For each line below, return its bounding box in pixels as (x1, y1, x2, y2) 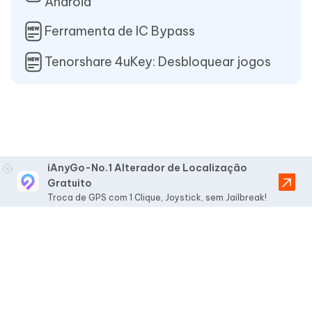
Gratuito (47, 176, 92, 189)
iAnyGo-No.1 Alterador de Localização (47, 161, 247, 174)
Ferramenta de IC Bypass (45, 22, 195, 39)
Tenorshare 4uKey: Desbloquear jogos (45, 53, 271, 70)
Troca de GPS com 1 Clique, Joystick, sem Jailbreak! (47, 192, 267, 203)
